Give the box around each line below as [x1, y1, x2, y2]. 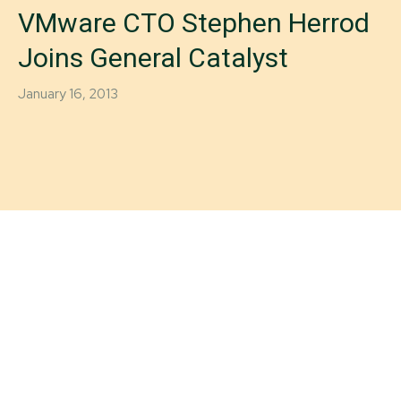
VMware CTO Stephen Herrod [18, 7, 370, 38]
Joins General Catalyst [18, 42, 288, 73]
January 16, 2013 [18, 85, 118, 103]
